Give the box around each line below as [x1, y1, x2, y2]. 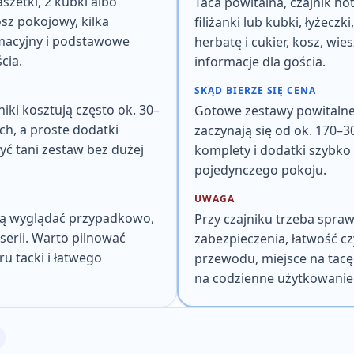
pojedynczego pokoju [194, 161, 323, 179]
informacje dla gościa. [194, 53, 326, 70]
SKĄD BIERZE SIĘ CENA [194, 84, 317, 97]
